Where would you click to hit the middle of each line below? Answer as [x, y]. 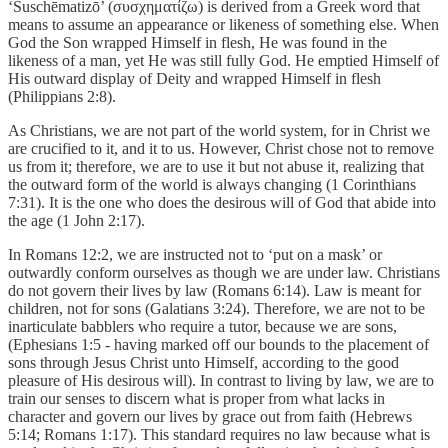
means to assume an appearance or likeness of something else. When [223, 24]
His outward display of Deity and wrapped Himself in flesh [194, 78]
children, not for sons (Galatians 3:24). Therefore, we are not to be [216, 308]
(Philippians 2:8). [62, 96]
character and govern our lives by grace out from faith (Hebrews [210, 416]
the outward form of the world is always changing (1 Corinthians [212, 184]
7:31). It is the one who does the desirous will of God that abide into [222, 202]
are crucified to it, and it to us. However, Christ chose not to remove [221, 148]
